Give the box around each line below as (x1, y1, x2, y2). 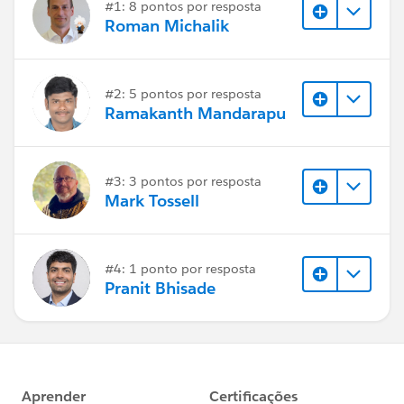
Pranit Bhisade (105, 277, 216, 298)
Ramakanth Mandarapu (105, 102, 286, 124)
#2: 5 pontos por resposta (105, 85, 262, 102)
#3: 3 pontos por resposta (105, 172, 262, 189)
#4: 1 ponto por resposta (105, 260, 256, 277)
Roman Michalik (105, 14, 229, 36)
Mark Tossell (105, 189, 199, 211)
